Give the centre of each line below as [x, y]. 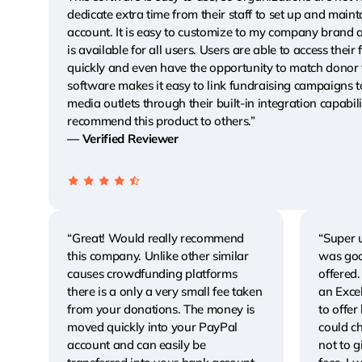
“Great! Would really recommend [156, 238]
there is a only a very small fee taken [165, 291]
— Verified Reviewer [123, 139]
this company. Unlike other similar [158, 255]
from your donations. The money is [161, 309]
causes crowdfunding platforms [152, 273]
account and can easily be [137, 344]
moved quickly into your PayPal [153, 326]
